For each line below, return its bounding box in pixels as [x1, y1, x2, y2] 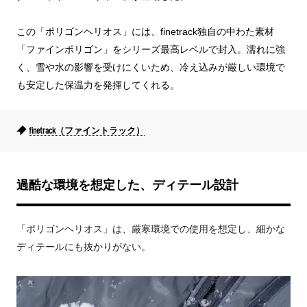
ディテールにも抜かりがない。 [16, 241, 151, 252]
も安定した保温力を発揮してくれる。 [16, 79, 180, 90]
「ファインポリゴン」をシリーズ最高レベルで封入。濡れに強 [16, 43, 285, 55]
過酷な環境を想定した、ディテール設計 [16, 177, 238, 192]
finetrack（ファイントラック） [29, 125, 145, 135]
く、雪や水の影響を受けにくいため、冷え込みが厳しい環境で [16, 61, 285, 73]
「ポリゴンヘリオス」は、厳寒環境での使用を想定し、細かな [16, 223, 285, 234]
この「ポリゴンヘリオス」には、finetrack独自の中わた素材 [16, 25, 274, 37]
